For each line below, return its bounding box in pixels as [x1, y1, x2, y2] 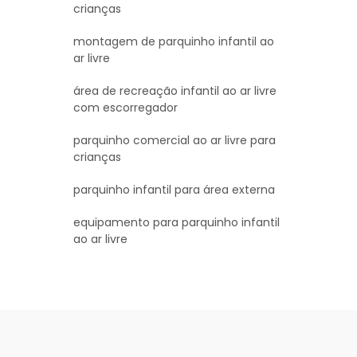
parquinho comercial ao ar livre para [73, 131, 276, 148]
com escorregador [73, 99, 178, 116]
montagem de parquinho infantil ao [73, 33, 274, 49]
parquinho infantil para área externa [73, 181, 275, 198]
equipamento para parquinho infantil [73, 214, 280, 230]
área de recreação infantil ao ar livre [73, 82, 277, 99]
